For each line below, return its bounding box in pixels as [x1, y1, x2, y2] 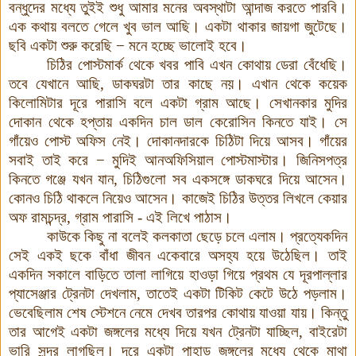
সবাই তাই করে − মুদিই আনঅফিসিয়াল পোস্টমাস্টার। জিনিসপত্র [9, 151, 347, 168]
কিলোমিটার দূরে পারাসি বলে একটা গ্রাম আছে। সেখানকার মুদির [9, 94, 347, 111]
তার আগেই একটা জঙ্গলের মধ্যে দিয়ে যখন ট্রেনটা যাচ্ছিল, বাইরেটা [9, 323, 347, 340]
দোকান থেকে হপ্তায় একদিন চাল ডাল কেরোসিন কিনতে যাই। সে [9, 113, 347, 130]
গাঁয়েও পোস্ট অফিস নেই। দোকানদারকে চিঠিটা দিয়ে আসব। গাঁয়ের [9, 132, 347, 149]
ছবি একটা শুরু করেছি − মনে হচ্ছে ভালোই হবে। [9, 37, 247, 54]
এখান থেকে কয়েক [251, 75, 348, 92]
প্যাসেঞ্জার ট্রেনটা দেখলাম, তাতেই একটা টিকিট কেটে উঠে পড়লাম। [9, 284, 347, 302]
